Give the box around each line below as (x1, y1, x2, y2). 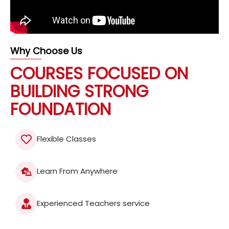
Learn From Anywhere (37, 165, 118, 176)
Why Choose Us (10, 44, 82, 57)
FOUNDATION (10, 97, 111, 121)
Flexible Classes (37, 133, 96, 144)
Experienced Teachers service (37, 197, 150, 209)
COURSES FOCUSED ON (10, 61, 188, 85)
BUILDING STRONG (10, 79, 148, 103)
